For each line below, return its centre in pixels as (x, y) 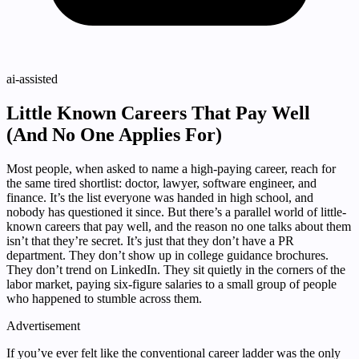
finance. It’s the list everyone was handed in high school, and (160, 198)
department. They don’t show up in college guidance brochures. (167, 256)
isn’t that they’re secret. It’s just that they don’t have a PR (150, 241)
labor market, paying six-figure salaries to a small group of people (171, 284)
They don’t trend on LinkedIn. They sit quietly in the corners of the (176, 270)
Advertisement (43, 326)
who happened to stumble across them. (104, 299)
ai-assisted (32, 79)
